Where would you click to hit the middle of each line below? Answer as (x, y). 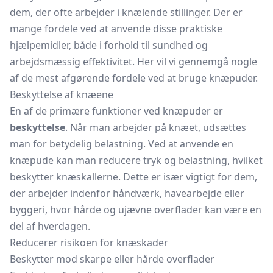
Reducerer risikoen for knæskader (89, 243)
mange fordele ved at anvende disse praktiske (116, 29)
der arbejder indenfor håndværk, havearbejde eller (127, 193)
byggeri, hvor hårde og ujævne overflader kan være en (136, 210)
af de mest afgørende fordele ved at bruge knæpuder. (134, 78)
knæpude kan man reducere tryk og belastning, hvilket (136, 160)
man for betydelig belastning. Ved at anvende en (122, 144)
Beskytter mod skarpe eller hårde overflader (112, 259)
